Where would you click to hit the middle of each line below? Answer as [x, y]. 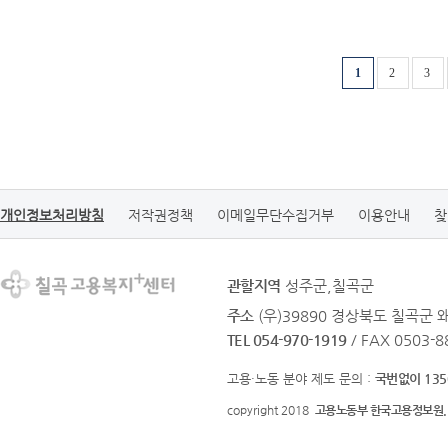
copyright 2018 [271, 410]
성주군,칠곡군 [329, 285]
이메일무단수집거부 [275, 215]
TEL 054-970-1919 [287, 339]
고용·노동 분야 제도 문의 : [301, 378]
